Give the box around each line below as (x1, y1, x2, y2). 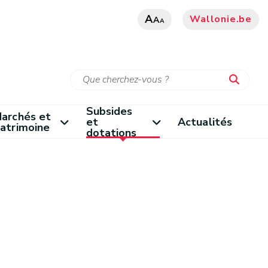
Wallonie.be (190, 13, 252, 26)
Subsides (86, 103, 133, 118)
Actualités (178, 114, 232, 129)
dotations (86, 125, 137, 140)
